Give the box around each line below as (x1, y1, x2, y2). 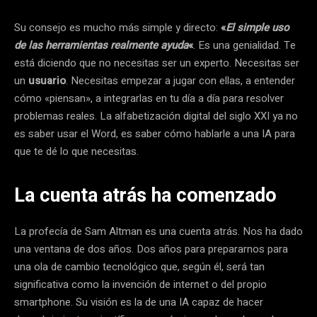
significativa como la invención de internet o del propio (14, 276, 267, 292)
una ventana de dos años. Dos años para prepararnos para (14, 241, 288, 257)
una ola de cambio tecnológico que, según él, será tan (14, 258, 265, 275)
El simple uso (226, 19, 289, 35)
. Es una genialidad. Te (193, 37, 296, 53)
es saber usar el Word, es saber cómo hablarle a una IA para (14, 125, 295, 142)
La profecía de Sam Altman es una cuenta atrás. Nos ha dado (14, 223, 303, 239)
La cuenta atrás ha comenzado (14, 183, 277, 207)
